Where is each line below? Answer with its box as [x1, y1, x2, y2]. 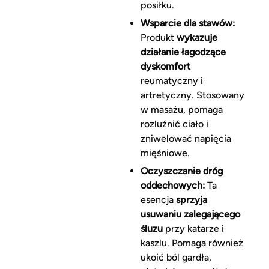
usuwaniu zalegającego [140, 208, 240, 220]
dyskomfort [140, 61, 190, 73]
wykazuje [176, 32, 217, 44]
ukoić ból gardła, [140, 252, 211, 264]
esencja [140, 194, 176, 206]
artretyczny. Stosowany [140, 89, 244, 101]
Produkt [140, 32, 177, 44]
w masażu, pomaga [140, 104, 223, 116]
